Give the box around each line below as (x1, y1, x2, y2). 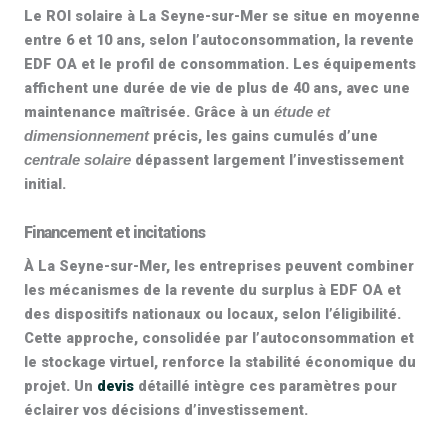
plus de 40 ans (237, 79, 338, 97)
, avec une (338, 79, 410, 97)
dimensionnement (24, 128, 149, 144)
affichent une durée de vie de (24, 79, 237, 97)
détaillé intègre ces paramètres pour (134, 377, 397, 395)
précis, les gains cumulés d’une (149, 127, 378, 145)
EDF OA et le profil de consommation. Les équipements (24, 55, 416, 73)
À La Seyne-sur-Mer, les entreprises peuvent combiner (24, 257, 414, 275)
